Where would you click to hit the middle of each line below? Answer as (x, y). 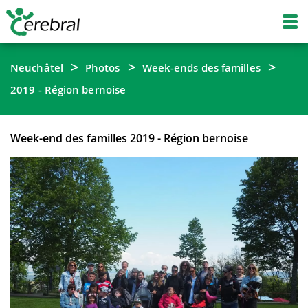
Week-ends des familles (201, 67)
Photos (102, 67)
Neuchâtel (37, 67)
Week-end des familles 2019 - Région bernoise (129, 138)
